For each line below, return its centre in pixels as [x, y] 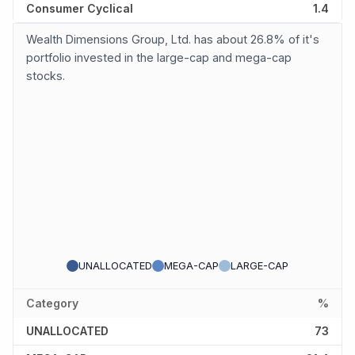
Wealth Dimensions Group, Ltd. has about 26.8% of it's [173, 40]
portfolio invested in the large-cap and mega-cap [159, 58]
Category [52, 303]
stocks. [46, 76]
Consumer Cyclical [80, 9]
